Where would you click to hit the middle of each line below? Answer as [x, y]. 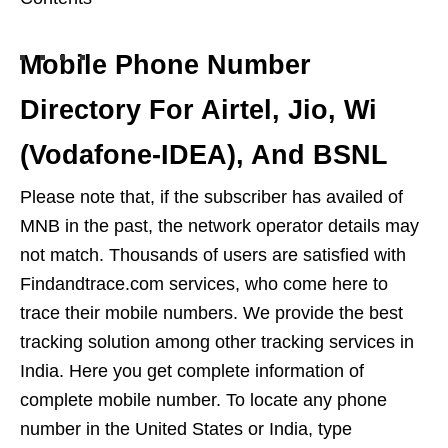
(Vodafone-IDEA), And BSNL [204, 155]
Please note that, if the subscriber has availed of [211, 197]
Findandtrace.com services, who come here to [204, 284]
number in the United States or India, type [186, 429]
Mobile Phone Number [165, 65]
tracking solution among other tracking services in [217, 342]
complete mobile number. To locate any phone [203, 400]
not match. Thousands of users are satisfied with [213, 255]
